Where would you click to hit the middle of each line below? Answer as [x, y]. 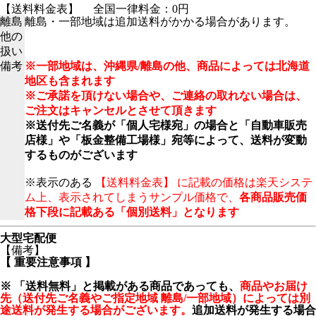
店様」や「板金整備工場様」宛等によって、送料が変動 [166, 140]
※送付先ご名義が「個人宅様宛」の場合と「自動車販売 [166, 126]
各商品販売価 [273, 197]
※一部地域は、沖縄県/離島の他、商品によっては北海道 [167, 66]
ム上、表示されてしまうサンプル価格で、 [132, 197]
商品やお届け [274, 286]
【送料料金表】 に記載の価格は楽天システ [204, 183]
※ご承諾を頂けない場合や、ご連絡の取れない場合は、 [166, 96]
